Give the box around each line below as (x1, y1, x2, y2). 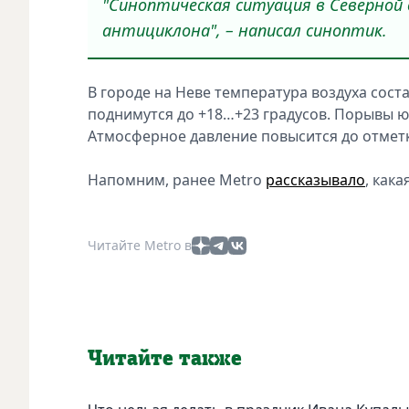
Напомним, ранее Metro (88, 169, 266, 190)
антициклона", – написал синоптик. (102, 18, 392, 41)
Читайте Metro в (88, 236, 192, 254)
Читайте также (88, 347, 242, 370)
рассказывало (266, 169, 365, 190)
